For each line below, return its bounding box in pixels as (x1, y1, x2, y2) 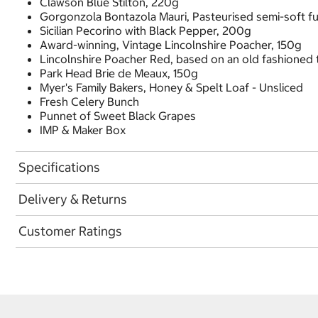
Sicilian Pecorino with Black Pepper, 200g (40, 23, 251, 38)
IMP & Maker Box (40, 122, 126, 137)
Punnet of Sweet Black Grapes (40, 108, 196, 123)
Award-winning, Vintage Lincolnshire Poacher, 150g (40, 37, 302, 52)
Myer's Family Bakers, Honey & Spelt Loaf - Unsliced (40, 79, 303, 94)
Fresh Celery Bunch (40, 94, 139, 109)
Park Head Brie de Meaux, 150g (40, 65, 198, 80)
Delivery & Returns (18, 191, 127, 207)
